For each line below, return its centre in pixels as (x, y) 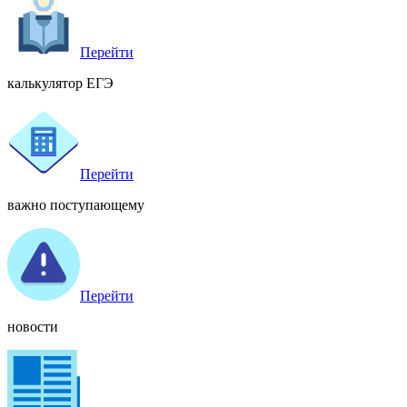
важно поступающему (76, 204)
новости (33, 326)
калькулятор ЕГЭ (60, 83)
